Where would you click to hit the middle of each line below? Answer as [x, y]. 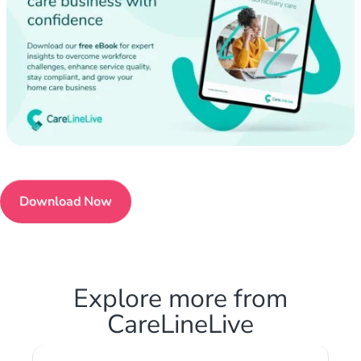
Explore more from [180, 298]
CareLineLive [180, 324]
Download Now [66, 201]
